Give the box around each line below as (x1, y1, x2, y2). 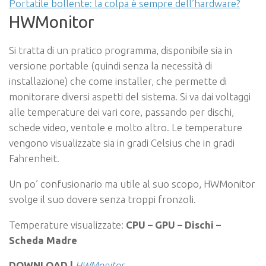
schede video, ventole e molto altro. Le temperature (9, 122, 242, 134)
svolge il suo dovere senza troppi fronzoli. (9, 193, 196, 205)
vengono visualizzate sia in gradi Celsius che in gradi (9, 137, 235, 149)
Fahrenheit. (9, 153, 59, 164)
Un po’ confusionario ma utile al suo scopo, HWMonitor (9, 178, 255, 189)
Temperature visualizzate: (9, 218, 126, 230)
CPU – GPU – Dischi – (126, 218, 221, 230)
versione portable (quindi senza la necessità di (9, 60, 212, 72)
